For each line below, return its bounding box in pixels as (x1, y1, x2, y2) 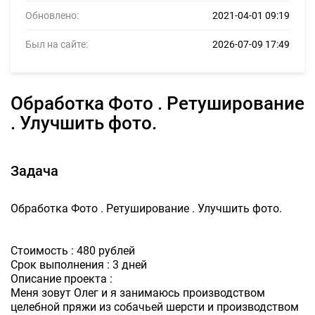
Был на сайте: (25, 39, 88, 50)
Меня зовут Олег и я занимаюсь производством (11, 286, 265, 300)
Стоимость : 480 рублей (11, 244, 135, 257)
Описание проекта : (11, 272, 112, 285)
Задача (11, 162, 58, 179)
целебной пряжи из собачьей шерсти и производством (11, 300, 299, 314)
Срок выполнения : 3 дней (11, 258, 147, 271)
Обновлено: (25, 10, 79, 21)
